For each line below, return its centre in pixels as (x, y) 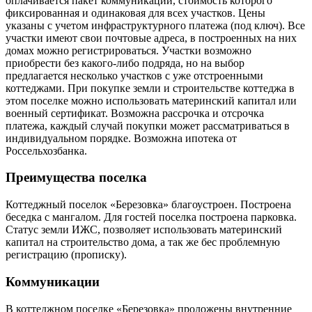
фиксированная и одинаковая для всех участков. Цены (135, 13)
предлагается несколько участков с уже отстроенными (134, 75)
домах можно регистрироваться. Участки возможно (128, 50)
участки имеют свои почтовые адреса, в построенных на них (151, 38)
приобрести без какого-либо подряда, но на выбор (125, 63)
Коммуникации (53, 281)
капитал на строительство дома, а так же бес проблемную (143, 242)
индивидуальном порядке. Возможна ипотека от (121, 138)
